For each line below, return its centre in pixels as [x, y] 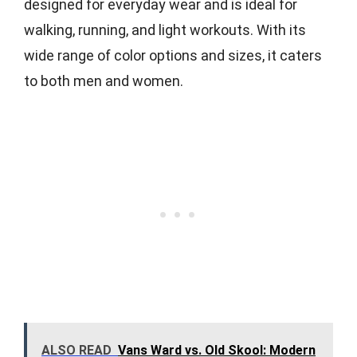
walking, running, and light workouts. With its [165, 29]
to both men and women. [104, 80]
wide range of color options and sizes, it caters [173, 55]
